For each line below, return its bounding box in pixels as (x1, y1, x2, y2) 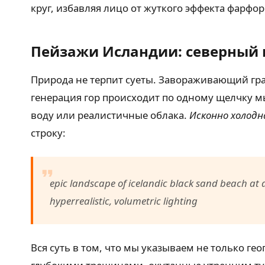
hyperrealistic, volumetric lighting (50, 193, 198, 208)
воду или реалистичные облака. (31, 108, 189, 122)
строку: (31, 125, 66, 140)
